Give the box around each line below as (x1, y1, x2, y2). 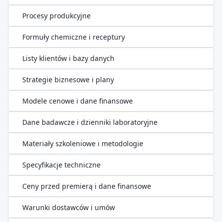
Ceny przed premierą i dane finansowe (22, 181, 151, 191)
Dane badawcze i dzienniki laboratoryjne (22, 117, 158, 127)
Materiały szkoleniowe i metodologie (22, 139, 143, 148)
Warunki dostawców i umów (22, 203, 115, 212)
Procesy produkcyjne (22, 11, 91, 20)
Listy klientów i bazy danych (22, 54, 114, 63)
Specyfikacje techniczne (22, 160, 101, 169)
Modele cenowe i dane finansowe (22, 96, 133, 106)
